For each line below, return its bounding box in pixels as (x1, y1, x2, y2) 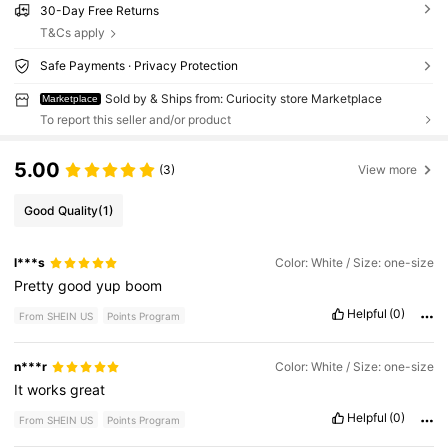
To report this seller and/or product (39, 111, 231, 127)
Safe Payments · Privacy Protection (39, 57, 238, 73)
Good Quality (23, 202, 98, 218)
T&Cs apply (39, 24, 105, 40)
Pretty (14, 277, 59, 295)
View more (358, 161, 418, 177)
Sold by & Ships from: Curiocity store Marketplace (105, 90, 383, 106)
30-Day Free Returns (39, 2, 159, 18)
